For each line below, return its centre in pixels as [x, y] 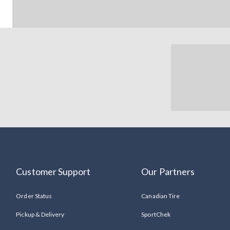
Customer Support [53, 171]
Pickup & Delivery [40, 214]
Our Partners [168, 171]
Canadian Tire [160, 196]
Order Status [34, 196]
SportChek [156, 214]
